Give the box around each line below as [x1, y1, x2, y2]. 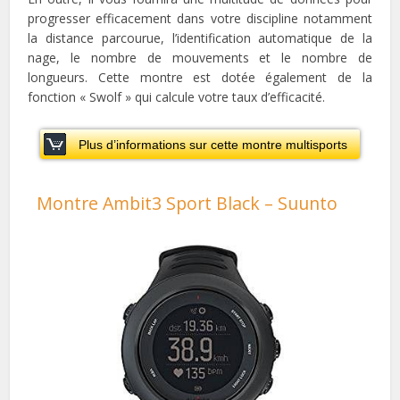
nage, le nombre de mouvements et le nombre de [28, 48, 372, 66]
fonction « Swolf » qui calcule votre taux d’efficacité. [28, 87, 326, 105]
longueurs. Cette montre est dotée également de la [28, 68, 372, 86]
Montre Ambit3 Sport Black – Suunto [37, 190, 338, 215]
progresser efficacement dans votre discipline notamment [28, 9, 372, 27]
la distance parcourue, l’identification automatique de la [28, 29, 372, 46]
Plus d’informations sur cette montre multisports [79, 137, 347, 152]
